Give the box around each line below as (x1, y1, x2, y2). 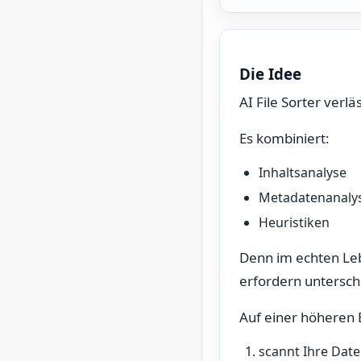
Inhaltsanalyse (259, 164, 346, 181)
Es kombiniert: (239, 129, 330, 147)
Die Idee (239, 63, 301, 84)
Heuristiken (259, 214, 330, 231)
